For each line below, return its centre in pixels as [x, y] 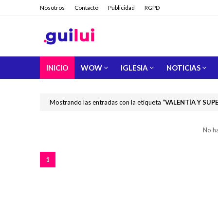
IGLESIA [134, 68]
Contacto [86, 8]
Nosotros [52, 8]
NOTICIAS [183, 68]
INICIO [57, 68]
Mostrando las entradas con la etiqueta [106, 102]
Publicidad [121, 8]
